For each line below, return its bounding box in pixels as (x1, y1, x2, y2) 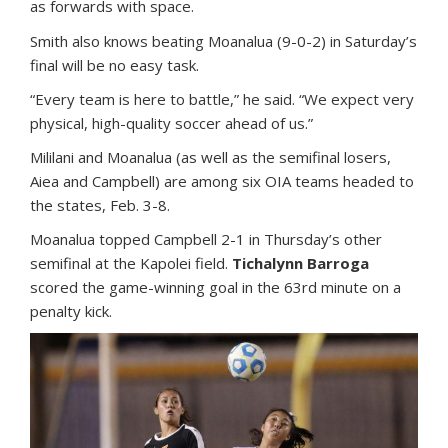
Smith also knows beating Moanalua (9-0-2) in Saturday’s (30, 31, 417, 52)
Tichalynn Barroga (232, 253, 369, 274)
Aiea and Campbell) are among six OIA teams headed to (30, 171, 414, 192)
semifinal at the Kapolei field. (30, 253, 232, 274)
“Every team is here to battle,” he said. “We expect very (30, 89, 414, 110)
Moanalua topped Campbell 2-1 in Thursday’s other (30, 229, 382, 250)
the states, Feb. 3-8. (30, 195, 170, 216)
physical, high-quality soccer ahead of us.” (30, 113, 313, 134)
